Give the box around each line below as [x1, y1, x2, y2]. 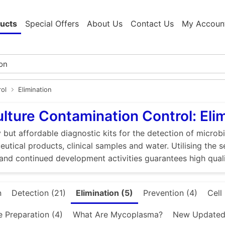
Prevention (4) [143, 188, 197, 198]
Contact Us [131, 19, 174, 29]
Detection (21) [12, 188, 66, 198]
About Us [87, 19, 123, 29]
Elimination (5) [76, 188, 133, 198]
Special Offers [25, 19, 79, 29]
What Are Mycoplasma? [73, 209, 163, 220]
